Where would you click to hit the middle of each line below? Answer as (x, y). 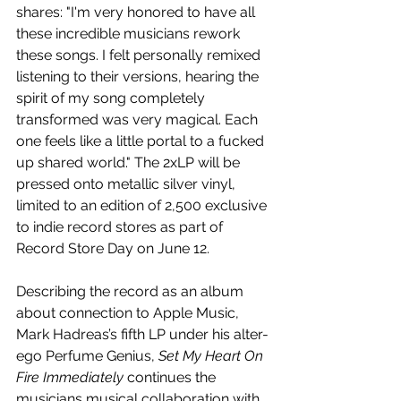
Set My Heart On (213, 356)
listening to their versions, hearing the (139, 77)
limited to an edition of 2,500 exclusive (143, 206)
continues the (171, 378)
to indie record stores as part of (121, 227)
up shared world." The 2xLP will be (130, 163)
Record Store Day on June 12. (113, 249)
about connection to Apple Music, (129, 313)
